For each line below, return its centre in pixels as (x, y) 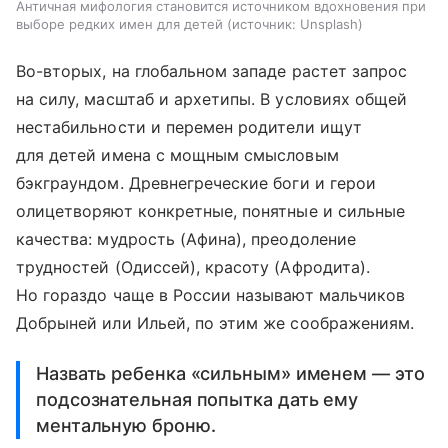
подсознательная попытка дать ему (197, 400)
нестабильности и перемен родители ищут (189, 127)
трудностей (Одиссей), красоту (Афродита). (193, 267)
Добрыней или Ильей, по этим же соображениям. (215, 323)
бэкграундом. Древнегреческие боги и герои (196, 183)
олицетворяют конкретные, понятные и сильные (211, 211)
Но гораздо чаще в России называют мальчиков (211, 295)
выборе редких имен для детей (119, 24)
